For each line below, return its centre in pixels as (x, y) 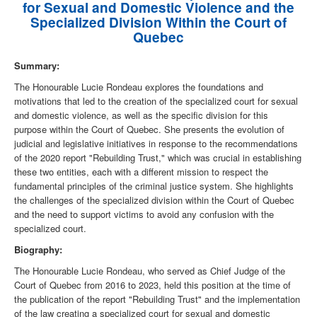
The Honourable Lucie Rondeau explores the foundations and (139, 87)
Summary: (37, 66)
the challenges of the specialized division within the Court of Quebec (154, 200)
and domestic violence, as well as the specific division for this (141, 115)
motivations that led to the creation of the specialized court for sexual (156, 101)
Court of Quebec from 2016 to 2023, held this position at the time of (152, 285)
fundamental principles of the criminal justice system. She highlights (154, 186)
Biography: (38, 250)
